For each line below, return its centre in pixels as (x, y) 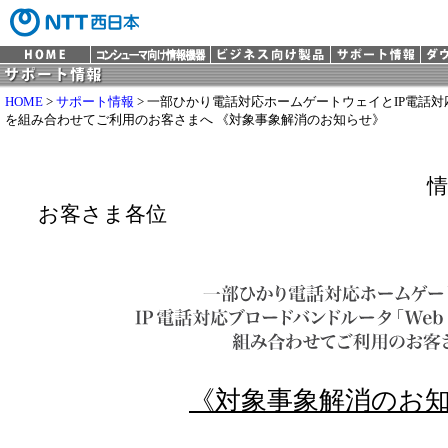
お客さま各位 (102, 214)
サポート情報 (95, 101)
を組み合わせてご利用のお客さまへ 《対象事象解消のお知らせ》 (195, 119)
